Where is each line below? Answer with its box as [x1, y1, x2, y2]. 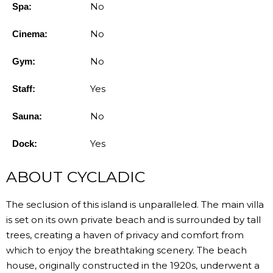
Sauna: [12, 110, 42, 121]
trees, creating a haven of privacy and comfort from [6, 229, 244, 241]
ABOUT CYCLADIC [6, 167, 145, 186]
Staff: [12, 83, 35, 94]
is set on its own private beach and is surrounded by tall [6, 213, 261, 225]
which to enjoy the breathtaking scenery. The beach [6, 244, 247, 256]
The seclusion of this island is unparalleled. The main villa [6, 198, 264, 210]
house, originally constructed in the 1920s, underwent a [6, 259, 260, 271]
